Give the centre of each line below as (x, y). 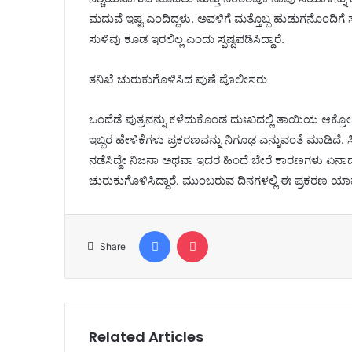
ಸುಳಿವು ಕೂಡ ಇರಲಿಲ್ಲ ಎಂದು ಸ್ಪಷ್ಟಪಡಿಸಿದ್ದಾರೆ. (187, 38)
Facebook (194, 230)
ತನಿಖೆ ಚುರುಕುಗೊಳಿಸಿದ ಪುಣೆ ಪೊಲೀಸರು (178, 79)
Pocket (225, 230)
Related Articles (147, 336)
